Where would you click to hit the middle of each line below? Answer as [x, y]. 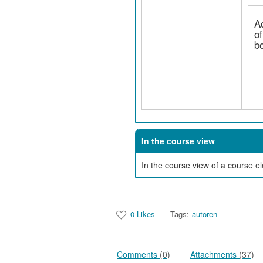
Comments [138, 254]
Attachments [215, 254]
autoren [204, 214]
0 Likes [142, 214]
